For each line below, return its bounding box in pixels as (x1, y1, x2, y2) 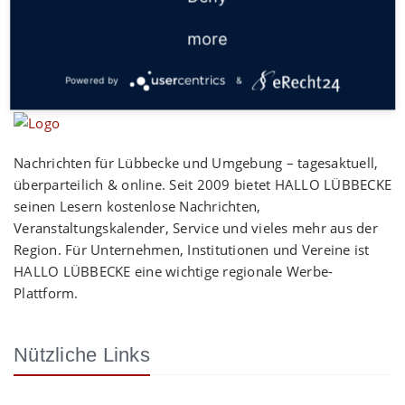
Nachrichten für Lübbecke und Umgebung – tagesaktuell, (14, 154, 379, 172)
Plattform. (14, 284, 79, 302)
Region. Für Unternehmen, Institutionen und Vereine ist (14, 240, 370, 259)
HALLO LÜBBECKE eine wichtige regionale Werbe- (14, 262, 334, 280)
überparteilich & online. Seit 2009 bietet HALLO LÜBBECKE (14, 175, 391, 193)
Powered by (64, 74, 119, 86)
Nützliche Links (14, 344, 150, 366)
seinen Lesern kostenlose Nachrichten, (14, 197, 261, 215)
